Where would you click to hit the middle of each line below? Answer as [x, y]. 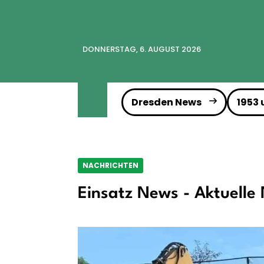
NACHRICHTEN [110, 165]
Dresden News [166, 102]
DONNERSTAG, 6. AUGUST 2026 [142, 49]
